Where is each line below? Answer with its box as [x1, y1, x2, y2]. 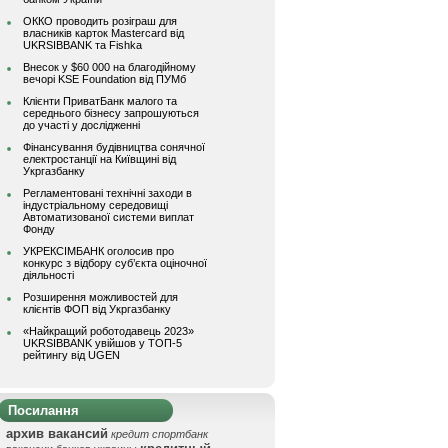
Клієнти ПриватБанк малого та [23, 95, 177, 107]
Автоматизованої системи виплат [23, 211, 194, 223]
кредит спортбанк [111, 428, 208, 440]
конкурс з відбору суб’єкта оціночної [23, 257, 207, 269]
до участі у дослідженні [23, 119, 140, 131]
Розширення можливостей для [23, 291, 178, 303]
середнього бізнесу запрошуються [23, 107, 199, 119]
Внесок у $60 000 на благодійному [23, 61, 196, 73]
